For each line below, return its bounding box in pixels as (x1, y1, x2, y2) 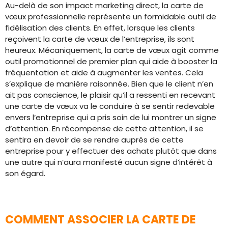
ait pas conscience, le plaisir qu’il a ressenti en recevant (5, 90, 215, 100)
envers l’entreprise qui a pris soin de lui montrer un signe (5, 112, 216, 123)
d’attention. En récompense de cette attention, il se (5, 123, 204, 134)
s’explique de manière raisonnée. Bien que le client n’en (5, 78, 213, 89)
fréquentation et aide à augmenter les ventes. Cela (5, 67, 203, 78)
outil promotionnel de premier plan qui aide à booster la (5, 56, 217, 67)
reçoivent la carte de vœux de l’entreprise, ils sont (5, 34, 194, 44)
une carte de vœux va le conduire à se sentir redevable (5, 101, 215, 111)
